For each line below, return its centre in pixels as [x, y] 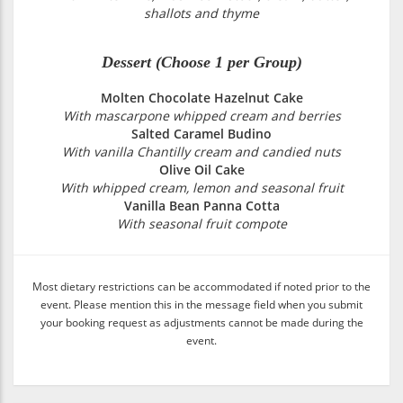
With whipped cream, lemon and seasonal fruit [201, 187]
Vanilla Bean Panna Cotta [201, 205]
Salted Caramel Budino [201, 133]
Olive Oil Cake [201, 169]
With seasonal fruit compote [201, 223]
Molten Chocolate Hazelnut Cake [201, 97]
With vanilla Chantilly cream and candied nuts [201, 151]
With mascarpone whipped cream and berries [201, 115]
